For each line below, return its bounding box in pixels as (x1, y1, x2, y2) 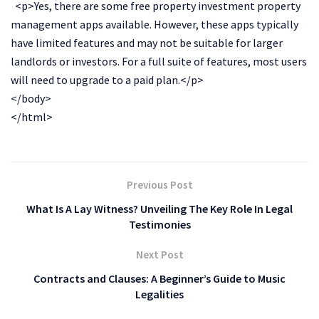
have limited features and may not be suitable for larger (11, 35, 283, 50)
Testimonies (128, 216, 191, 231)
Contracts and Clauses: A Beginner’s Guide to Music (33, 271, 286, 286)
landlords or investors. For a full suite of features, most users (11, 53, 307, 68)
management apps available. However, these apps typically (11, 16, 298, 31)
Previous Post (126, 177, 193, 192)
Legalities (135, 286, 184, 301)
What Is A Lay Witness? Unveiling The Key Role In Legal (26, 201, 293, 216)
